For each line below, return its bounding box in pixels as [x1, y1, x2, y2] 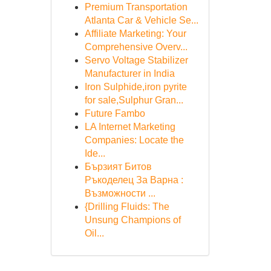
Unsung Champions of [84, 215, 181, 225]
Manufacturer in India [84, 68, 175, 79]
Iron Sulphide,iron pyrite [84, 82, 187, 92]
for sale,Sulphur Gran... [84, 95, 183, 105]
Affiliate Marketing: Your [84, 28, 186, 39]
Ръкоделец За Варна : [84, 175, 183, 185]
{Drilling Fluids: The [84, 201, 169, 212]
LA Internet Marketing [84, 122, 175, 132]
